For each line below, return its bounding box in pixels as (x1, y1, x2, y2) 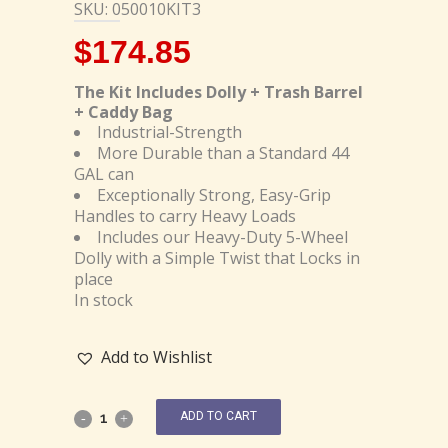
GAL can (74, 162, 134, 185)
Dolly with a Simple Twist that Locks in (74, 246, 360, 269)
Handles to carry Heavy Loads (74, 204, 296, 227)
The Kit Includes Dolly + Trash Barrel (74, 80, 363, 103)
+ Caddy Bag (74, 100, 173, 123)
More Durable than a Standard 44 (97, 141, 349, 164)
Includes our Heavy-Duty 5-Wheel (97, 225, 348, 248)
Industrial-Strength (97, 120, 242, 143)
